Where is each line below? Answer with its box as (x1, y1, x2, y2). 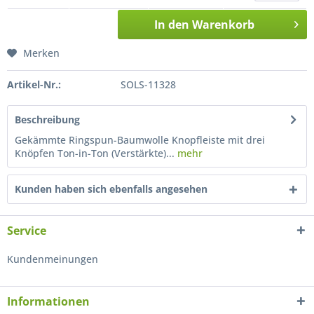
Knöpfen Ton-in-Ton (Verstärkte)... (15, 146, 175, 160)
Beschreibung (15, 113, 80, 126)
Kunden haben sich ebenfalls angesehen (15, 182, 207, 196)
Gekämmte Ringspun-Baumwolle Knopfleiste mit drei (15, 133, 265, 146)
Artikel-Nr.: (7, 78, 61, 91)
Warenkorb (191, 17, 254, 32)
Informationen (7, 294, 90, 309)
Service (7, 223, 46, 238)
